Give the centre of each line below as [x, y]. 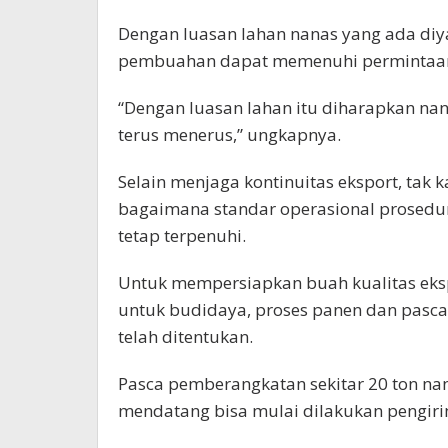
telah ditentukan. [185, 337]
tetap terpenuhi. [182, 236]
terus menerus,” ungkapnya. [229, 135]
